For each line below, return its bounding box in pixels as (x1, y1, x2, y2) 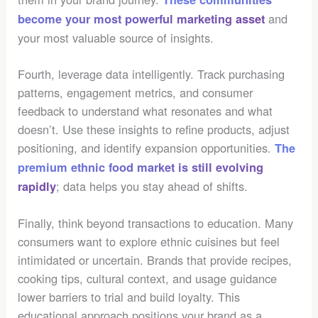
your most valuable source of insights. (18, 29, 214, 47)
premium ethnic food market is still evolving (18, 158, 264, 175)
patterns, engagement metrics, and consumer (18, 83, 253, 101)
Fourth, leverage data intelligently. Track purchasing (18, 65, 285, 82)
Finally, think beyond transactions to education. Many (18, 214, 294, 231)
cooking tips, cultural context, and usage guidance (18, 269, 278, 287)
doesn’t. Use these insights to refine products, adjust (18, 120, 290, 138)
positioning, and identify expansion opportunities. (18, 138, 275, 156)
